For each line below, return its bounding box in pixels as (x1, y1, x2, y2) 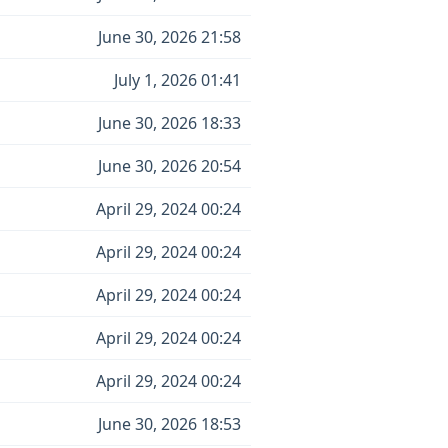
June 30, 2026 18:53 (98, 413, 241, 435)
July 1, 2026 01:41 (114, 69, 241, 91)
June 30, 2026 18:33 (98, 112, 241, 134)
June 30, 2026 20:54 (98, 155, 241, 177)
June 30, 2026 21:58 (98, 26, 241, 48)
